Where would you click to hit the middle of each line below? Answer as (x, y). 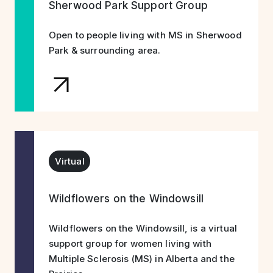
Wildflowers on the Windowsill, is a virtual (143, 228)
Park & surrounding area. (105, 50)
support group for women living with (130, 243)
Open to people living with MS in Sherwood (145, 35)
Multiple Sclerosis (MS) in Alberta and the (142, 259)
